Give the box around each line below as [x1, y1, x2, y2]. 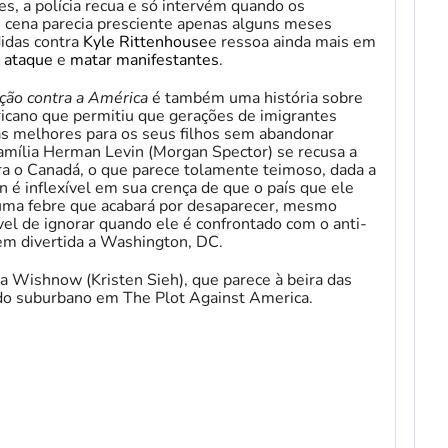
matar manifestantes [70, 48, 219, 71]
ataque [4, 48, 53, 71]
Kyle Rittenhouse [83, 30, 208, 53]
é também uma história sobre [148, 86, 363, 109]
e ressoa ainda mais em [208, 30, 376, 53]
